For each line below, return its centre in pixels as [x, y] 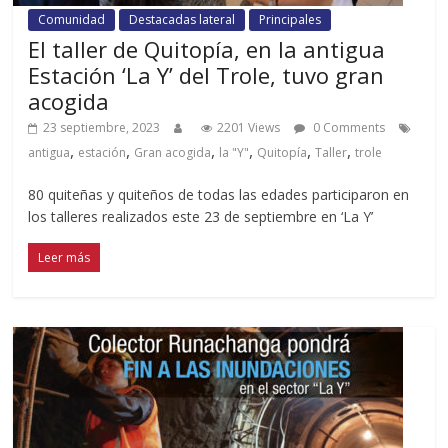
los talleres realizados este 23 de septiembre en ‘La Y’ [201, 216]
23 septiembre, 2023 [102, 127]
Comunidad [72, 19]
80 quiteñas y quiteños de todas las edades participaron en [219, 194]
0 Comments [348, 127]
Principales [290, 19]
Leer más [64, 257]
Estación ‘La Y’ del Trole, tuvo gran [206, 74]
